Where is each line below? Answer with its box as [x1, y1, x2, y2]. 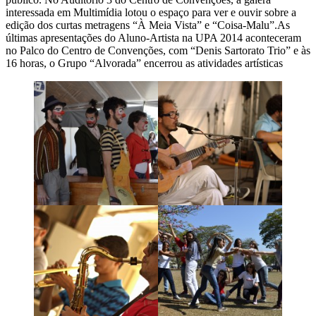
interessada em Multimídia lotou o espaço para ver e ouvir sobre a [6, 6, 296, 18]
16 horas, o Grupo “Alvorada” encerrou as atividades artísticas [6, 56, 283, 69]
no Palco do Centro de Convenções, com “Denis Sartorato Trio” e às [6, 44, 310, 56]
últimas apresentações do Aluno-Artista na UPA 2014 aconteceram [6, 31, 301, 44]
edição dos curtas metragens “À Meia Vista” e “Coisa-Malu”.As [6, 18, 290, 31]
